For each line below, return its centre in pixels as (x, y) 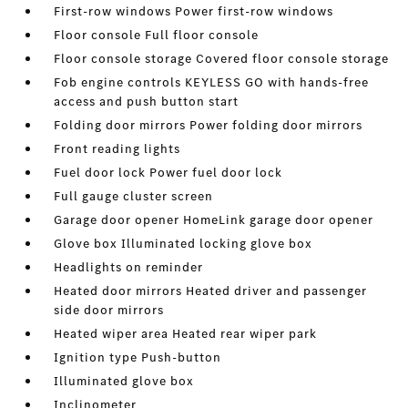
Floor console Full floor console (157, 36)
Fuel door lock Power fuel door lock (168, 173)
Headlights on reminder (129, 268)
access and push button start (147, 102)
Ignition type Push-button (138, 358)
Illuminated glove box (124, 382)
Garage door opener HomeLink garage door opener (214, 220)
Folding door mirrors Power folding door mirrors (209, 126)
